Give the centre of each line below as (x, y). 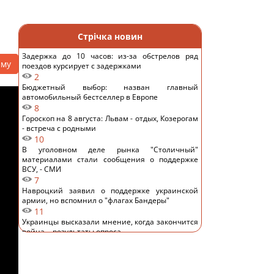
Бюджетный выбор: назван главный (110, 87)
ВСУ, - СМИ (42, 169)
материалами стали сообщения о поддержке (110, 159)
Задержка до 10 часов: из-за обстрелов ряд (110, 56)
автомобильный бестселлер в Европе (90, 97)
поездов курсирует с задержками (82, 66)
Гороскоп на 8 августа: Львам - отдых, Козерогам (110, 118)
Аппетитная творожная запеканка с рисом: (110, 253)
